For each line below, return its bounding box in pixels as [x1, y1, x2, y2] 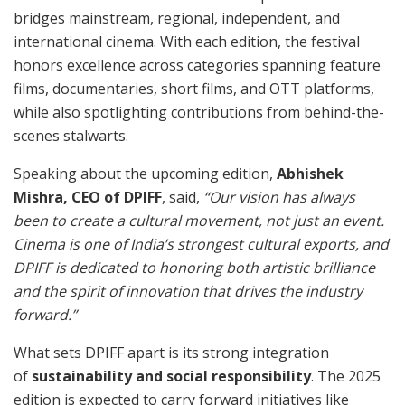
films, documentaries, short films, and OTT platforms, [14, 79, 374, 99]
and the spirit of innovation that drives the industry [14, 281, 363, 302]
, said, [162, 187, 203, 208]
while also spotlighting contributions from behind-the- [14, 102, 384, 123]
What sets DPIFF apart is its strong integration [14, 343, 329, 363]
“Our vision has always [203, 187, 355, 208]
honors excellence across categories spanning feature [14, 55, 381, 76]
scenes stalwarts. [14, 126, 128, 146]
